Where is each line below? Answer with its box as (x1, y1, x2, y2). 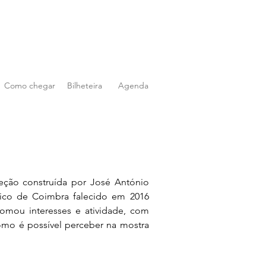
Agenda (118, 80, 148, 91)
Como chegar (4, 80, 55, 91)
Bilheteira (66, 80, 102, 91)
